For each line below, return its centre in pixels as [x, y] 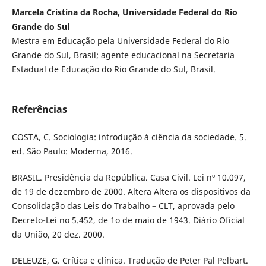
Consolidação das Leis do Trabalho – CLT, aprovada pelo [123, 205]
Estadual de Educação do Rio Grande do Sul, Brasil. [113, 69]
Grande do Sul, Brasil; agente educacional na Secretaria [123, 55]
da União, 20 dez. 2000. [58, 234]
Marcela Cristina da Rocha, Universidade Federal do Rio [124, 12]
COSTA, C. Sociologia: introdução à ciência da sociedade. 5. [129, 137]
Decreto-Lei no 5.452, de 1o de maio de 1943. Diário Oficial [128, 220]
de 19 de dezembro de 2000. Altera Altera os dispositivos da [131, 191]
